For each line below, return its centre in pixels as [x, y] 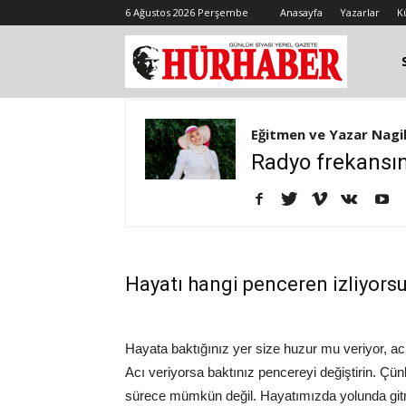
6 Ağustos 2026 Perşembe [187, 12]
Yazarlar [360, 12]
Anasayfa [301, 12]
